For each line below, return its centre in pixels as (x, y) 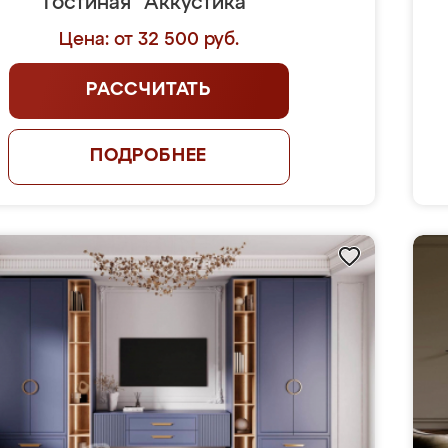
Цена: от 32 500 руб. (148, 40)
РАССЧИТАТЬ (149, 90)
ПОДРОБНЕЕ (148, 156)
